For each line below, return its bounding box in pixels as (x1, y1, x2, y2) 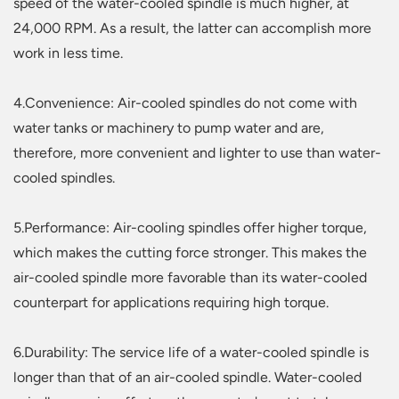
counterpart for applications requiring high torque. (13, 294, 329, 312)
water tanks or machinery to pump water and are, (13, 119, 324, 137)
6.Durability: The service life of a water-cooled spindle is (13, 344, 369, 362)
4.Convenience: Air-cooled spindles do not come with (13, 94, 357, 112)
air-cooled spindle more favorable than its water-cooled (13, 269, 367, 287)
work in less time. (13, 45, 123, 62)
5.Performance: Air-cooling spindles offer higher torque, (13, 219, 367, 237)
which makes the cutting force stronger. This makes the (13, 244, 367, 262)
